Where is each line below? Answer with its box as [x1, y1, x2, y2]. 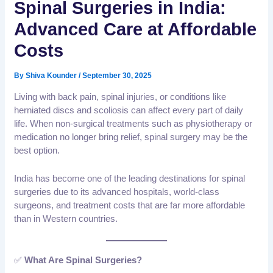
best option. [14, 145, 60, 156]
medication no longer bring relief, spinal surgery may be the [14, 132, 248, 143]
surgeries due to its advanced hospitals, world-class [14, 186, 220, 197]
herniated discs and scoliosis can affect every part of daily [14, 105, 244, 116]
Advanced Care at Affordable [14, 19, 257, 40]
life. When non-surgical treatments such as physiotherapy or [14, 118, 253, 129]
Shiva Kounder [26, 71, 79, 80]
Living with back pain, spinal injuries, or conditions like [14, 91, 227, 102]
